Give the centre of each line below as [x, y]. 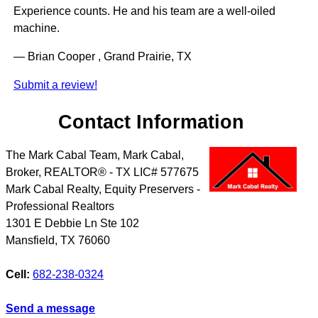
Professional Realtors [60, 206]
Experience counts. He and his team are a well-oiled [144, 11]
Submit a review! [55, 85]
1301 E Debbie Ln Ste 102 [72, 223]
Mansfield [30, 240]
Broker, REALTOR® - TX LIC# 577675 [102, 172]
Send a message [50, 308]
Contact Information [152, 122]
